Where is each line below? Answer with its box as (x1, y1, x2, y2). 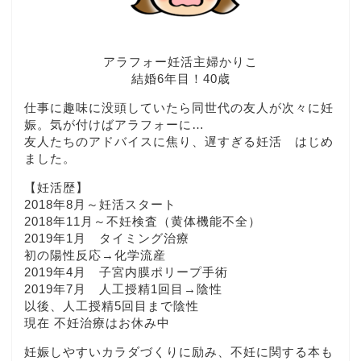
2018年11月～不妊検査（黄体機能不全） (24, 214, 261, 229)
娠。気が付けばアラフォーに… (24, 118, 205, 132)
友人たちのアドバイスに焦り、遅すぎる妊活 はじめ (24, 135, 334, 149)
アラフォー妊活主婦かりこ (103, 54, 258, 68)
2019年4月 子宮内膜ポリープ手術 (24, 265, 228, 280)
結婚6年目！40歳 (131, 71, 230, 85)
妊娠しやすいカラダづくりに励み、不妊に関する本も (24, 345, 334, 359)
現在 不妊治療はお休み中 (24, 316, 170, 330)
